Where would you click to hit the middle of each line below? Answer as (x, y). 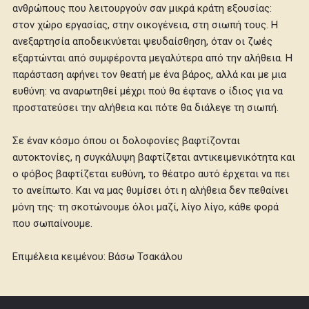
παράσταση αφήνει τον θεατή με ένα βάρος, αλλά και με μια (150, 75)
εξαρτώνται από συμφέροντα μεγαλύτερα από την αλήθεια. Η (153, 58)
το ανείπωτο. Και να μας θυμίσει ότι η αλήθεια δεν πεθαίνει (151, 191)
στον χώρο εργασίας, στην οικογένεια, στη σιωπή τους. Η (146, 25)
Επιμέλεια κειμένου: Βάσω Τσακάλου (98, 257)
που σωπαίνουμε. (53, 224)
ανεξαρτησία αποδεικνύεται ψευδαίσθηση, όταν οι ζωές (143, 42)
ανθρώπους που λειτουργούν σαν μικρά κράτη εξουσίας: (142, 9)
